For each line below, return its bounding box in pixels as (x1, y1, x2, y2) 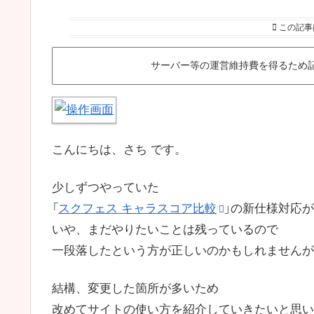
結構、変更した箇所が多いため (52, 281, 219, 295)
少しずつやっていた (52, 181, 159, 195)
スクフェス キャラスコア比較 (58, 202, 217, 216)
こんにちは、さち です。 (52, 143, 186, 157)
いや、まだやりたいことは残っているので (52, 223, 278, 237)
